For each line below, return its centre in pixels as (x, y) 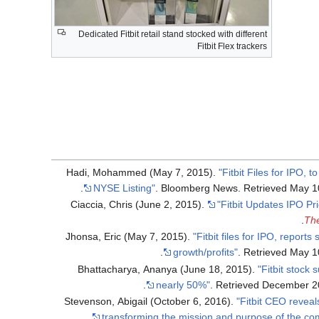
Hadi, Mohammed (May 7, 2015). (143, 172)
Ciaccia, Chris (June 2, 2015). (139, 205)
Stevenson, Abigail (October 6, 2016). (151, 302)
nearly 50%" (183, 284)
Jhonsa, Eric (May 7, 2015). (130, 237)
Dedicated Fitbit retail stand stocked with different (173, 34)
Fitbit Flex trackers (232, 46)
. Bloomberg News (197, 188)
